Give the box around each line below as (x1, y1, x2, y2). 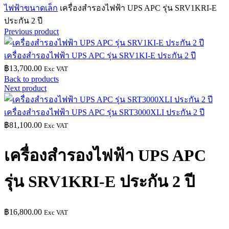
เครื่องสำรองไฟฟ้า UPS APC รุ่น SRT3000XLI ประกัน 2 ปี (4, 107, 204, 117)
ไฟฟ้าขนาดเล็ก (4, 3, 58, 12)
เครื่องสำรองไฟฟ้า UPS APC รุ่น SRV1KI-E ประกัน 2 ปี (4, 51, 196, 60)
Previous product (4, 27, 59, 36)
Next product (4, 83, 47, 93)
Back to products (4, 74, 59, 83)
